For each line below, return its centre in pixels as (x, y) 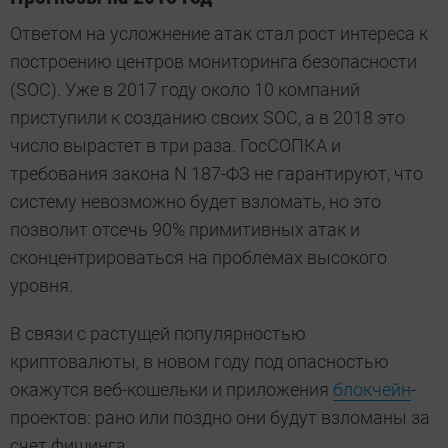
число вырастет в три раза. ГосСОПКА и (175, 146)
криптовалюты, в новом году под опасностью (199, 362)
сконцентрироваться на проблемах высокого (198, 258)
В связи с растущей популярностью (158, 334)
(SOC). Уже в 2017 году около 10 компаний (185, 90)
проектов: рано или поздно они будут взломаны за (220, 418)
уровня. (41, 286)
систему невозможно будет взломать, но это (195, 202)
